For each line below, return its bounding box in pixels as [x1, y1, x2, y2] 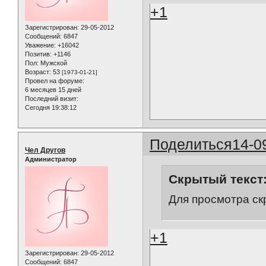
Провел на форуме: [25, 77, 84, 84]
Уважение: [25, 41, 56, 49]
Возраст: [25, 68, 51, 75]
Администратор [25, 155, 77, 163]
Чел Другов [25, 145, 65, 154]
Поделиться [150, 135, 233, 153]
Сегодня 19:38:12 [25, 103, 77, 111]
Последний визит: [25, 94, 78, 102]
